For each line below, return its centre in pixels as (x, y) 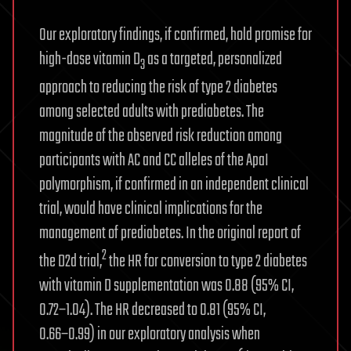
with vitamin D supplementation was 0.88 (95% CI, (166, 286)
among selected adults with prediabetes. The (152, 112)
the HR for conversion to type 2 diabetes (207, 261)
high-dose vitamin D (90, 60)
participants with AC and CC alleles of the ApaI (154, 160)
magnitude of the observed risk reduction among (161, 136)
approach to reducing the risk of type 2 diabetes (158, 87)
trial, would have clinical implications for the (151, 209)
